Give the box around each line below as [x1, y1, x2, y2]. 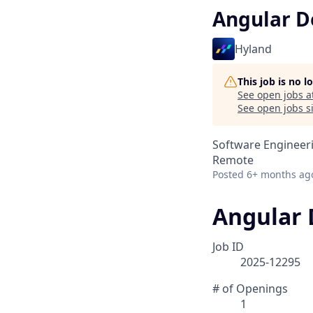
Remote [212, 152, 254, 168]
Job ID [212, 239, 244, 255]
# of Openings [212, 281, 288, 297]
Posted [212, 168, 244, 181]
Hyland [235, 41, 272, 57]
